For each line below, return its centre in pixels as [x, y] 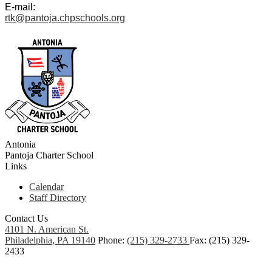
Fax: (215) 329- [219, 240]
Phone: [112, 240]
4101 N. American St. [47, 229]
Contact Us [26, 218]
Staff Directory [58, 197]
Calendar [46, 186]
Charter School [65, 155]
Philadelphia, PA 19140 [50, 240]
